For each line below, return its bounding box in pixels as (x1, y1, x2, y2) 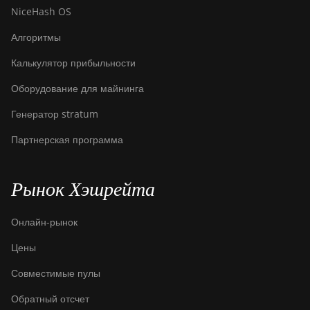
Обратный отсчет (11, 292, 89, 305)
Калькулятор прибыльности (11, 56, 136, 69)
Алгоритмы (11, 30, 61, 44)
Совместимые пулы (11, 266, 100, 280)
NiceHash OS (11, 5, 71, 18)
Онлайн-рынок (11, 215, 77, 228)
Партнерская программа (11, 133, 123, 146)
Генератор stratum (11, 107, 98, 120)
